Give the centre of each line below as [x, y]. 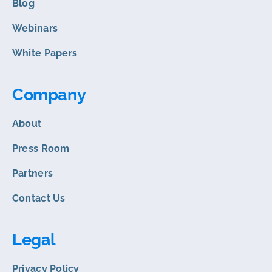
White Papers [45, 53]
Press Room [41, 149]
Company [49, 95]
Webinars [35, 29]
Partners [32, 174]
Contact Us [39, 199]
